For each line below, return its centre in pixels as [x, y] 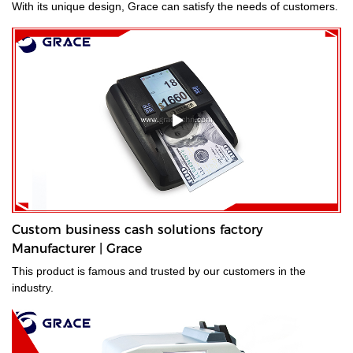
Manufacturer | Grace [77, 249]
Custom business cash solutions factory [137, 230]
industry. [33, 288]
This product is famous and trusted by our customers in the [159, 271]
